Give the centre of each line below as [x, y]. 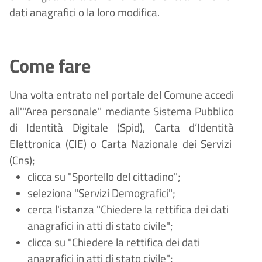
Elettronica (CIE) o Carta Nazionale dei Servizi [121, 144]
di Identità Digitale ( [65, 128]
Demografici [140, 193]
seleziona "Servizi [69, 193]
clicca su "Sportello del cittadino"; [104, 177]
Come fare [50, 66]
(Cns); [22, 161]
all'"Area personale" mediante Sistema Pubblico [122, 111]
